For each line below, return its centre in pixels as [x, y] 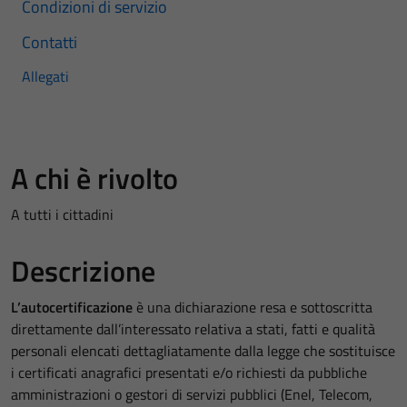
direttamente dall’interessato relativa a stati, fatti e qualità [193, 329]
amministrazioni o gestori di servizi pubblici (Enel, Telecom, [192, 394]
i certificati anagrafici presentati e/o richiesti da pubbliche [189, 372]
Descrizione [83, 271]
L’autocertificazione [72, 307]
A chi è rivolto [94, 178]
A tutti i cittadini [62, 214]
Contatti [50, 42]
